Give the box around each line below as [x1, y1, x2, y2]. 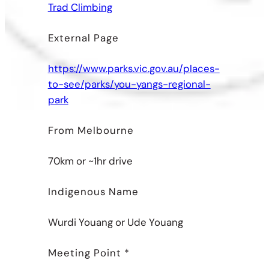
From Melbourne [47, 123, 134, 137]
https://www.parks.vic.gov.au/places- [47, 61, 220, 75]
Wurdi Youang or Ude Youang [47, 215, 183, 229]
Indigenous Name [47, 184, 139, 198]
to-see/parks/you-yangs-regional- [47, 77, 211, 91]
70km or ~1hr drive [47, 154, 133, 168]
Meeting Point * [47, 246, 130, 259]
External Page [47, 31, 119, 44]
